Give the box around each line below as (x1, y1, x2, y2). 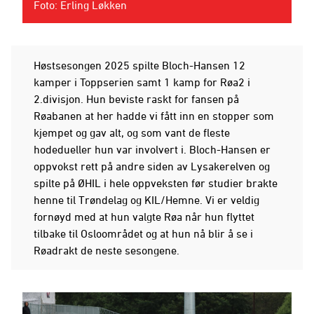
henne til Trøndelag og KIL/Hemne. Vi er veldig (34, 193, 259, 206)
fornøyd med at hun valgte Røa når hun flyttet (34, 210, 254, 223)
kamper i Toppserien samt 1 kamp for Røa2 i (34, 75, 250, 88)
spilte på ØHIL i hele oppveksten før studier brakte (34, 176, 278, 189)
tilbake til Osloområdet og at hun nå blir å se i (34, 226, 253, 240)
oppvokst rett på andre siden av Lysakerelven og (34, 159, 270, 172)
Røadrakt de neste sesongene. (34, 243, 182, 257)
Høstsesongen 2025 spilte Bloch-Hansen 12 (34, 58, 245, 71)
